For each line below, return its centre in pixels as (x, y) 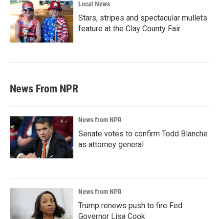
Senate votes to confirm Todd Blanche (143, 134)
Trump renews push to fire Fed (130, 206)
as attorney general (111, 144)
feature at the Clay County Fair (129, 29)
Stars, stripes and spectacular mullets (143, 18)
